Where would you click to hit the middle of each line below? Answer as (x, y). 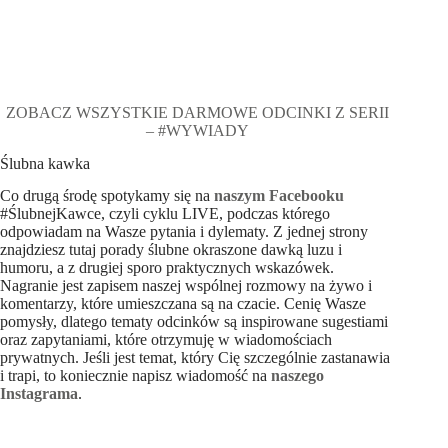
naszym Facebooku (279, 196)
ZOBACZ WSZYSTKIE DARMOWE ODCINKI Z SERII (197, 112)
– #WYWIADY (197, 130)
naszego (297, 376)
